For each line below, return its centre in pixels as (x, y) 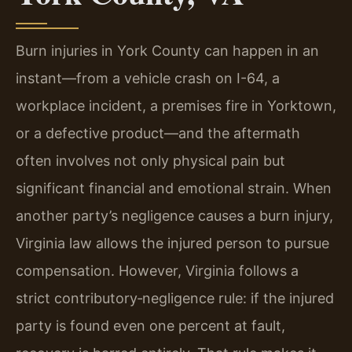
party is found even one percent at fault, (150, 326)
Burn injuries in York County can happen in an (167, 51)
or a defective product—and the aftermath (158, 134)
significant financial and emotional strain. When (174, 189)
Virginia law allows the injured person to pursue (172, 244)
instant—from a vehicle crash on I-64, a (148, 79)
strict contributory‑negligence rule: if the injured (175, 299)
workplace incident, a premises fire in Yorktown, (176, 106)
